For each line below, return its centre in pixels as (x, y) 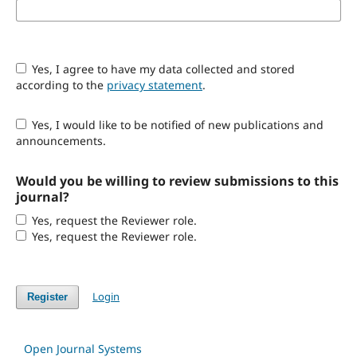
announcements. (61, 140)
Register (47, 296)
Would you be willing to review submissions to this (177, 180)
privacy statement (154, 84)
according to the (61, 84)
